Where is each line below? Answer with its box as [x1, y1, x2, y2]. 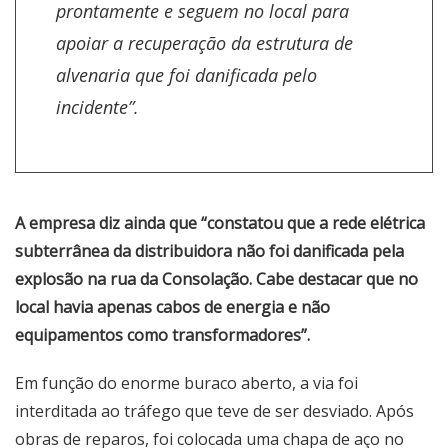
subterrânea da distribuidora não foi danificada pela [15, 240, 404, 262]
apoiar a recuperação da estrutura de [56, 31, 353, 55]
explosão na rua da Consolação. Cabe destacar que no [15, 268, 418, 290]
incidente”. [56, 95, 139, 119]
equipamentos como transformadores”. [15, 324, 310, 346]
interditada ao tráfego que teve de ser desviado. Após [15, 400, 414, 422]
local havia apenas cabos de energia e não [15, 296, 330, 318]
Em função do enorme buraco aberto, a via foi [15, 372, 358, 394]
